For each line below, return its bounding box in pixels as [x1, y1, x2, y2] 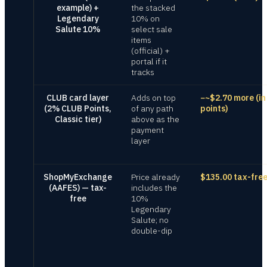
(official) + [131, 45, 170, 56]
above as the [131, 114, 179, 125]
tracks [131, 67, 154, 77]
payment [131, 125, 164, 135]
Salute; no [131, 215, 169, 225]
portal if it [131, 56, 167, 67]
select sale [131, 24, 172, 35]
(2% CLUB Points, [44, 103, 111, 114]
